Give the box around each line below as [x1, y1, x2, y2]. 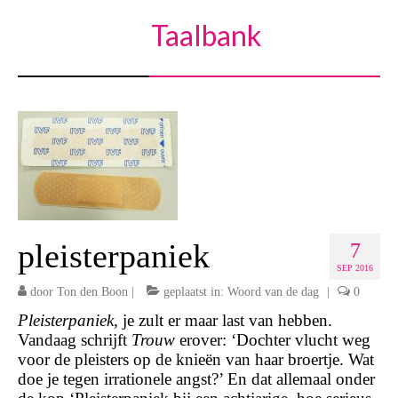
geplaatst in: [160, 285, 227, 298]
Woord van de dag [227, 285, 319, 298]
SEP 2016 [337, 263, 373, 273]
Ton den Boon [57, 285, 128, 298]
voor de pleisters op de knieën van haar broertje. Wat [18, 350, 374, 369]
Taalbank [150, 18, 261, 52]
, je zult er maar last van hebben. [114, 311, 332, 330]
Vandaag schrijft [18, 330, 131, 349]
